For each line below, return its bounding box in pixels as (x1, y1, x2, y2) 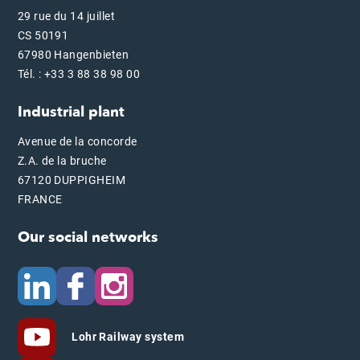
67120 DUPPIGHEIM (17, 174, 126, 187)
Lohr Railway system (68, 329, 185, 343)
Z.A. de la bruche (17, 154, 107, 168)
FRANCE (17, 193, 63, 207)
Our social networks (17, 227, 158, 248)
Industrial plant (17, 102, 125, 123)
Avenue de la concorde (17, 135, 137, 149)
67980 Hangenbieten (17, 48, 129, 62)
